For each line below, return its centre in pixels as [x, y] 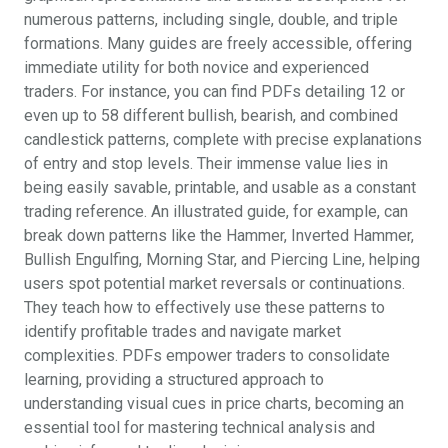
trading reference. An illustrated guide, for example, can [216, 211]
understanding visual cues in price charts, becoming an [214, 403]
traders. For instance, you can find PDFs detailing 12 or [214, 91]
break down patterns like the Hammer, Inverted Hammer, [219, 235]
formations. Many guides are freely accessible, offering [218, 43]
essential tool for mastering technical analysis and [199, 427]
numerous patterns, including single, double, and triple [211, 19]
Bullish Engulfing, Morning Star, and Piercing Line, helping [222, 259]
